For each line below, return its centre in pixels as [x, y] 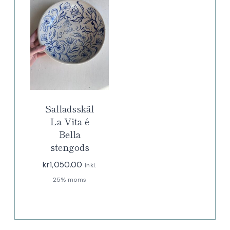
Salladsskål [70, 108]
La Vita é [70, 121]
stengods [70, 147]
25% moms [70, 179]
